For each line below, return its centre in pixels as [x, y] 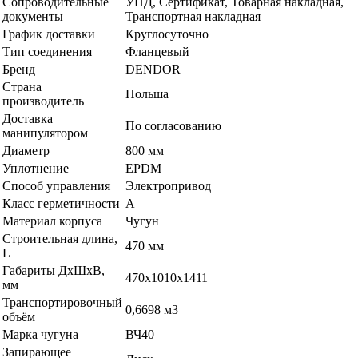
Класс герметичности [61, 204]
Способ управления [56, 186]
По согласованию [173, 126]
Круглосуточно [167, 34]
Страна [22, 87]
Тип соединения [47, 52]
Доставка [28, 119]
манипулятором [45, 133]
